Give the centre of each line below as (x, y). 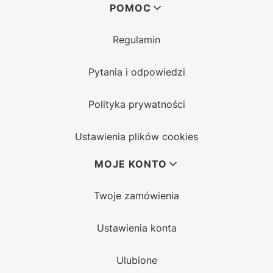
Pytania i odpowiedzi (136, 72)
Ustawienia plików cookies (136, 136)
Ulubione (136, 260)
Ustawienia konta (136, 228)
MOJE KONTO (130, 164)
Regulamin (136, 39)
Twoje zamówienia (136, 195)
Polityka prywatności (136, 104)
